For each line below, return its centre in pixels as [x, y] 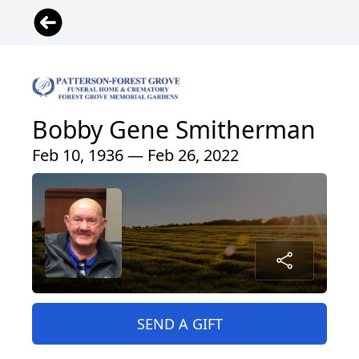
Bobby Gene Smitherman [174, 129]
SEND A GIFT [179, 323]
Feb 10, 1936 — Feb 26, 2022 [135, 155]
